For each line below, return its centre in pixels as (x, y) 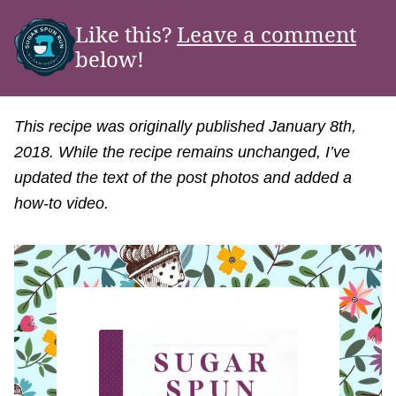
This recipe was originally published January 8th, (185, 126)
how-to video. (61, 203)
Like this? (133, 34)
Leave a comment (267, 34)
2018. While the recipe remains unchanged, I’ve (182, 152)
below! (110, 58)
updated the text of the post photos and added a (183, 177)
